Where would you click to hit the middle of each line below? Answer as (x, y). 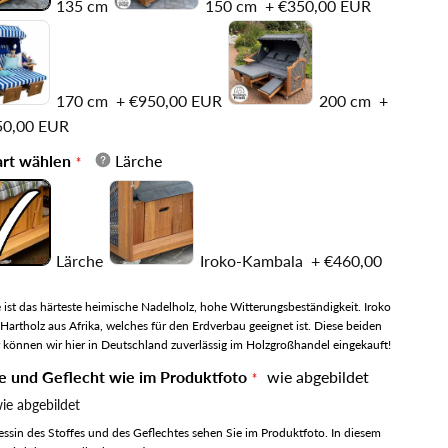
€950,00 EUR (175, 100)
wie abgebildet (317, 376)
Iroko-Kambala (253, 260)
